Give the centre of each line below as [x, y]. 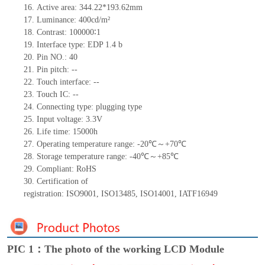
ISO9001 [81, 194]
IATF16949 [198, 194]
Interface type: [62, 45]
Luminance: [56, 20]
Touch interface [62, 82]
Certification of [62, 182]
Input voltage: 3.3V [69, 119]
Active [49, 8]
